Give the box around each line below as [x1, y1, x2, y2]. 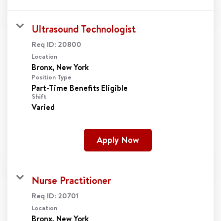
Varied [32, 101, 55, 112]
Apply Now [96, 133, 139, 146]
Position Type [32, 72, 72, 81]
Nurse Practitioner [32, 173, 111, 187]
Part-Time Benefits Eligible [32, 82, 128, 93]
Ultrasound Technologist [32, 22, 136, 36]
